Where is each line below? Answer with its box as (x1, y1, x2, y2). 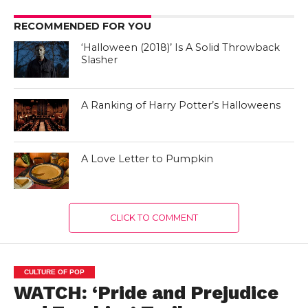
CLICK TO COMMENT (109, 212, 198, 223)
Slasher (81, 54, 118, 66)
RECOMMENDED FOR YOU (13, 20, 151, 32)
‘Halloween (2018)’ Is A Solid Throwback (81, 41, 280, 54)
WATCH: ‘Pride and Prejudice (13, 281, 278, 304)
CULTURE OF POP (23, 267, 85, 276)
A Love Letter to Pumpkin (81, 152, 214, 165)
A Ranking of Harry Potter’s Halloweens (81, 99, 281, 112)
